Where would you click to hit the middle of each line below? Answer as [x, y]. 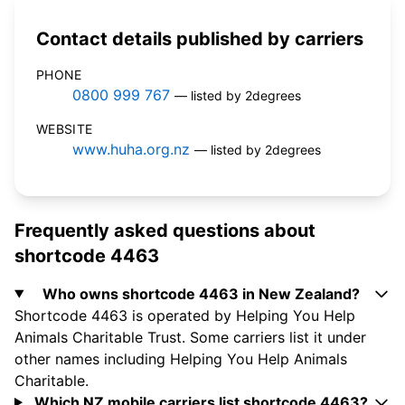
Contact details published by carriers [200, 39]
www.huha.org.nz [131, 150]
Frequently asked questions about [165, 231]
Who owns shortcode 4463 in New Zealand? [201, 294]
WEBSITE [65, 129]
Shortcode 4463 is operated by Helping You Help [185, 316]
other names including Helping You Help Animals [181, 359]
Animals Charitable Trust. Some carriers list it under [190, 338]
